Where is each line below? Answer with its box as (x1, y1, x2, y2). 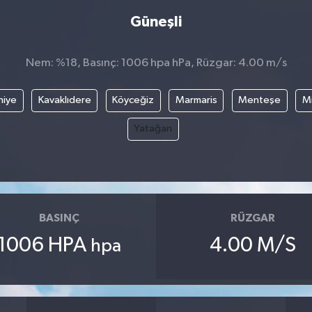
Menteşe (238, 95, 281, 106)
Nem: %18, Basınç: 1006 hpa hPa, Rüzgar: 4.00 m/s (25, 56, 287, 69)
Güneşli (130, 14, 182, 29)
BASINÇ (38, 212, 79, 224)
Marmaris (175, 95, 217, 106)
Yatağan (134, 123, 173, 134)
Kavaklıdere (38, 95, 91, 106)
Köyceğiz (112, 95, 154, 106)
